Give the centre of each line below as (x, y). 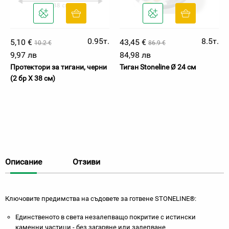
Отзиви (86, 162)
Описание (24, 162)
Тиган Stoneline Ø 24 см (158, 67)
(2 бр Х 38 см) (33, 78)
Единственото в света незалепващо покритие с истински (106, 217)
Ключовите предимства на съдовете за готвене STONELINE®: (101, 199)
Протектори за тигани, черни (59, 67)
